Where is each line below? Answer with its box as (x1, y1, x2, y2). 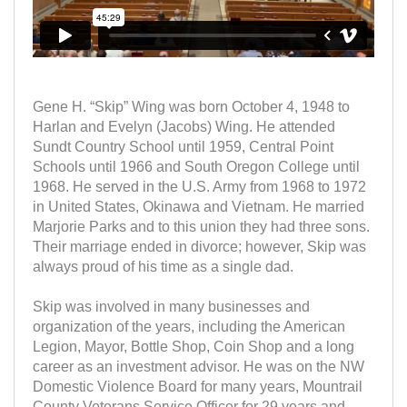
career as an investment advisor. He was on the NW (33, 358, 364, 374)
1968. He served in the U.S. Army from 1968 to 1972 (33, 178, 366, 194)
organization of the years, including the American (33, 318, 345, 334)
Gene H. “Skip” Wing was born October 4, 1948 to (33, 98, 350, 114)
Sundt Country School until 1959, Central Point (33, 138, 333, 154)
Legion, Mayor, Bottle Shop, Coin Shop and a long (33, 338, 354, 354)
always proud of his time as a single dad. (33, 258, 293, 274)
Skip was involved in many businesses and (33, 298, 310, 314)
